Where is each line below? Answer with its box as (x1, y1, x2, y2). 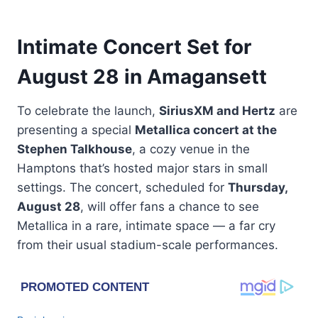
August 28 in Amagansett (17, 64, 267, 89)
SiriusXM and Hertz (159, 103, 275, 118)
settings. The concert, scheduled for (17, 180, 228, 194)
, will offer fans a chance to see (80, 199, 259, 214)
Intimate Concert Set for (17, 34, 251, 59)
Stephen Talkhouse (17, 141, 132, 156)
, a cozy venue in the (132, 141, 250, 156)
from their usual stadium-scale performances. (17, 237, 278, 252)
